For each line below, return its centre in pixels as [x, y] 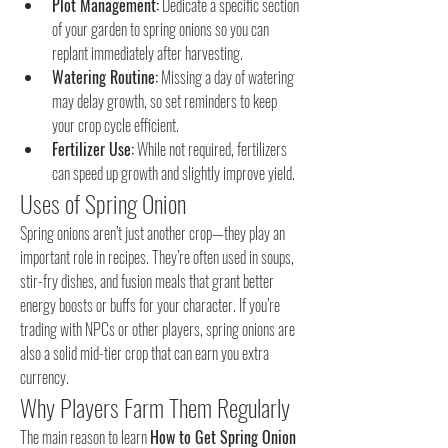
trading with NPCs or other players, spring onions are [157, 329]
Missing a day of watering [226, 77]
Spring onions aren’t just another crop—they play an [152, 233]
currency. [44, 377]
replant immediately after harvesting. [147, 53]
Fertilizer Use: [93, 149]
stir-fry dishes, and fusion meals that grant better [147, 281]
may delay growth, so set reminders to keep [164, 101]
